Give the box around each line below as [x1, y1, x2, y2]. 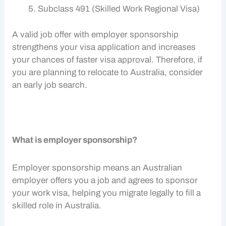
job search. [44, 80, 88, 90]
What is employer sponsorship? [12, 135, 138, 145]
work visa [32, 188, 68, 198]
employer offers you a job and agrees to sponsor [12, 175, 198, 185]
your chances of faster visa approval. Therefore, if [12, 54, 203, 65]
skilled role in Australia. [12, 200, 102, 210]
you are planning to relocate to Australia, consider [12, 67, 203, 77]
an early [12, 80, 45, 90]
